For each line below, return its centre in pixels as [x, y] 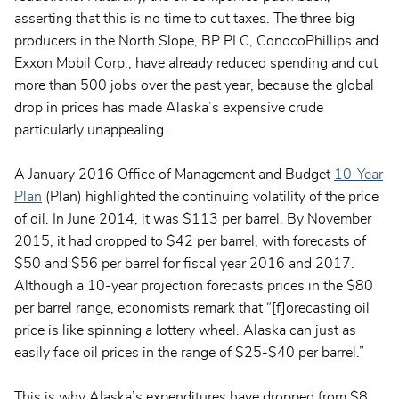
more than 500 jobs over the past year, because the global [194, 86]
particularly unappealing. [91, 130]
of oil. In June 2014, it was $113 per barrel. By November [193, 220]
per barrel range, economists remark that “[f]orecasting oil [192, 309]
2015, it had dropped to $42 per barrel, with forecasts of [190, 242]
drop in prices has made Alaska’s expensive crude [169, 108]
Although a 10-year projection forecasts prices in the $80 [194, 286]
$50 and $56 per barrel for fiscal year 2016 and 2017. [184, 264]
